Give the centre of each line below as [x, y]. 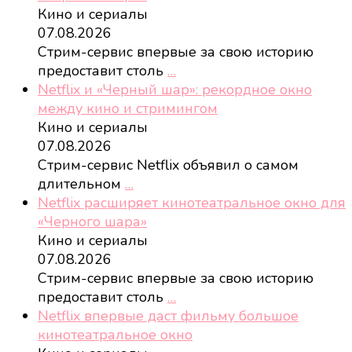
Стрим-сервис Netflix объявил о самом [168, 165]
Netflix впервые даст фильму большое [168, 315]
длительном [81, 183]
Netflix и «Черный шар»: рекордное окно [175, 89]
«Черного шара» [92, 221]
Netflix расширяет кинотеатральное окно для [192, 202]
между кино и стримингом [128, 108]
